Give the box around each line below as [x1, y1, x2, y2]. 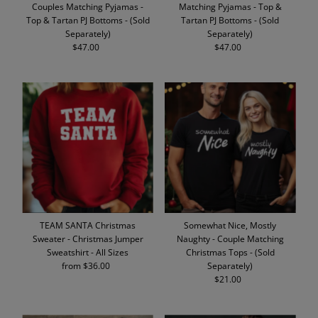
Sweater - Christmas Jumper [32, 233, 143, 245]
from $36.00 [61, 260, 110, 272]
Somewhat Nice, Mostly [184, 219, 277, 231]
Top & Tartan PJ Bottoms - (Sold [26, 13, 150, 26]
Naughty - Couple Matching [176, 233, 284, 245]
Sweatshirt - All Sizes [47, 246, 129, 258]
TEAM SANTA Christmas [40, 219, 136, 231]
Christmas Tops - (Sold [185, 246, 275, 258]
